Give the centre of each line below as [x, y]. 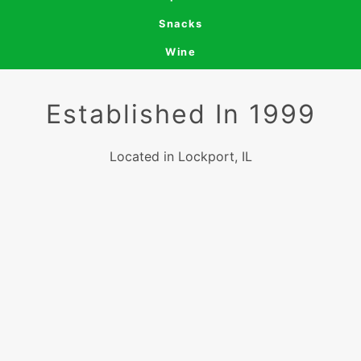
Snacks [180, 24]
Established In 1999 [180, 114]
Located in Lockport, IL [180, 156]
